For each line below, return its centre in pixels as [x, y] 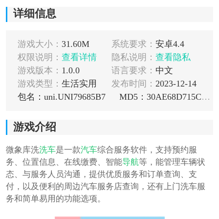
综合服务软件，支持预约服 [147, 150]
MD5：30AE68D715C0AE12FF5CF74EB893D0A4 [206, 97]
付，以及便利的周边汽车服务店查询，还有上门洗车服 [105, 186]
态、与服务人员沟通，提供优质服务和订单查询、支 [101, 174]
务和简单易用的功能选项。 [55, 199]
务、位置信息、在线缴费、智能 [64, 162]
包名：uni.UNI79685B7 [61, 97]
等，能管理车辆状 [172, 162]
